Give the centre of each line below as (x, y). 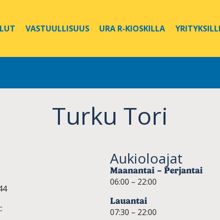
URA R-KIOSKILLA (132, 28)
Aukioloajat (146, 158)
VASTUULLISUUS (57, 28)
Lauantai (129, 201)
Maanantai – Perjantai (156, 170)
